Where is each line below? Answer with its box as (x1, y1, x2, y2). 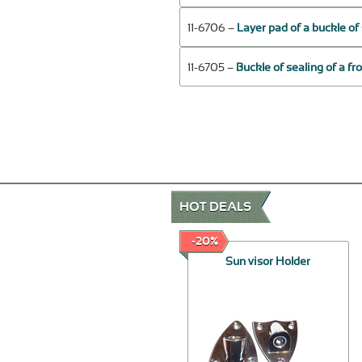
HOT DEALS (179, 200, 251, 214)
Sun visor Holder (225, 256, 311, 268)
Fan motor (56, 256, 109, 268)
